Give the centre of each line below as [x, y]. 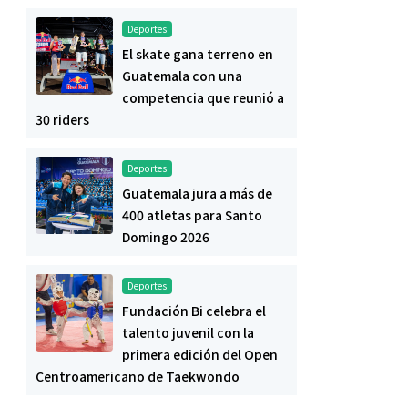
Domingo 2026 [166, 237]
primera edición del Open [200, 355]
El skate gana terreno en [198, 54]
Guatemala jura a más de [197, 194]
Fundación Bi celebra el [194, 311]
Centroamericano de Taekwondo [138, 377]
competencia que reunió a [203, 98]
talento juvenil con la [188, 333]
